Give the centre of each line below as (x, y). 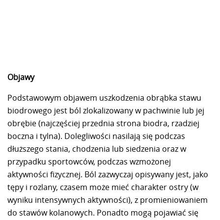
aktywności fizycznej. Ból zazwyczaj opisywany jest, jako (108, 174)
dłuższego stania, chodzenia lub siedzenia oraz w (97, 149)
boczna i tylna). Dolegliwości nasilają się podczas (96, 136)
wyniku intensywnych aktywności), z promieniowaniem (108, 200)
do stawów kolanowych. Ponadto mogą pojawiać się (103, 212)
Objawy (21, 77)
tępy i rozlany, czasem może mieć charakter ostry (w (103, 187)
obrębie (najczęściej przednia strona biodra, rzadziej (103, 123)
